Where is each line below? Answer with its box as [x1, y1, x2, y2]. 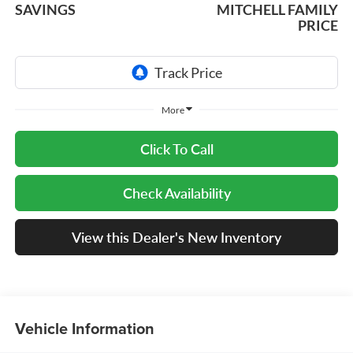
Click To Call [139, 139, 214, 158]
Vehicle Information [14, 317, 154, 340]
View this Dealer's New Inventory [72, 228, 281, 246]
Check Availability [122, 184, 231, 202]
